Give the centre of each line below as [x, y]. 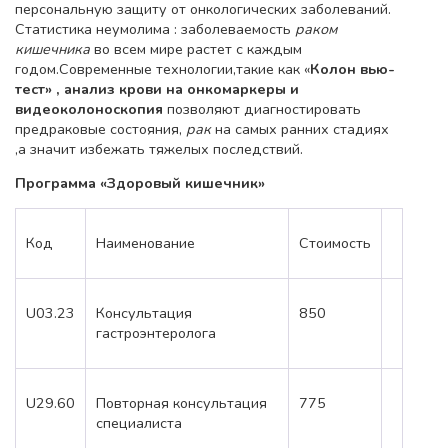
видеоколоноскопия [89, 108]
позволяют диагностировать [262, 108]
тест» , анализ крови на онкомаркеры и [157, 88]
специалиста [139, 423]
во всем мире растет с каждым [196, 48]
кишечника [52, 48]
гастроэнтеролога [156, 333]
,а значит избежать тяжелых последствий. [159, 148]
